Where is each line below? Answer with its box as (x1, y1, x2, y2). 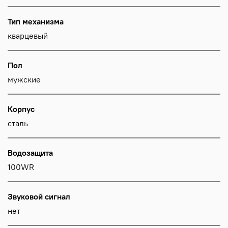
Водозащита (8, 148, 53, 158)
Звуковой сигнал (8, 191, 70, 202)
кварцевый (8, 31, 48, 41)
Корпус (8, 104, 35, 115)
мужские (8, 74, 41, 85)
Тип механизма (8, 16, 64, 27)
